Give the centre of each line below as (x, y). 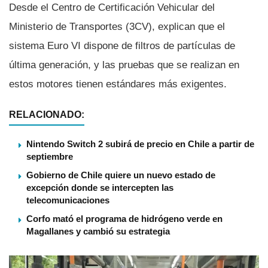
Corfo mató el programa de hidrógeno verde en (124, 218)
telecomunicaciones (68, 200)
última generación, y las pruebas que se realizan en (124, 65)
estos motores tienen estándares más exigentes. (118, 84)
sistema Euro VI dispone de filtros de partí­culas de (122, 45)
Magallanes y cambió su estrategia (98, 231)
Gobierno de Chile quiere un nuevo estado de (121, 175)
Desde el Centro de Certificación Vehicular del (112, 7)
